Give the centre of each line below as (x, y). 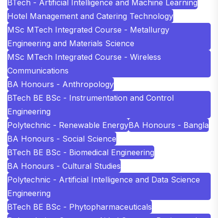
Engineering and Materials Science (71, 43)
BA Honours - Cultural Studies (64, 166)
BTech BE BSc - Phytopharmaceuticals (80, 207)
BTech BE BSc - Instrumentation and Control (91, 98)
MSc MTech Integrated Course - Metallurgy (88, 29)
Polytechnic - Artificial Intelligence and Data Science (104, 179)
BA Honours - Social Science (62, 138)
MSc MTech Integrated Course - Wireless (84, 57)
